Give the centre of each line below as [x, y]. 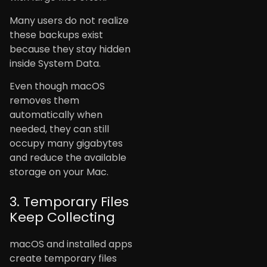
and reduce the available [68, 158]
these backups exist [56, 35]
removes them [44, 101]
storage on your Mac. [59, 172]
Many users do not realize [69, 20]
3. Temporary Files [69, 202]
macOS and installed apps [71, 244]
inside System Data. [55, 63]
